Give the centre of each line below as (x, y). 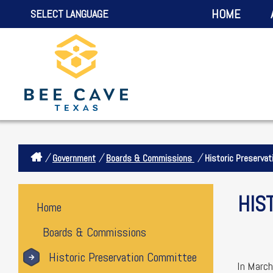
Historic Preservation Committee (123, 257)
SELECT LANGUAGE (69, 14)
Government (74, 158)
